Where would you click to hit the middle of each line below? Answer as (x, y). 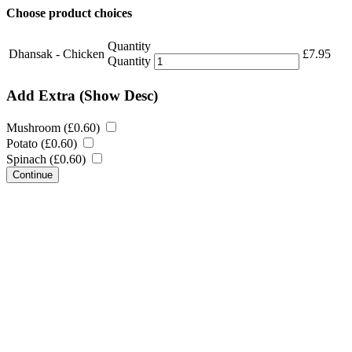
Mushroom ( (37, 127)
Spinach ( (30, 159)
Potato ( (26, 143)
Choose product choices (69, 13)
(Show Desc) (119, 95)
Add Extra (43, 95)
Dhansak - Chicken (57, 54)
